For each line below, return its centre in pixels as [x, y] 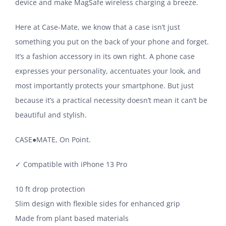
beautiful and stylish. [51, 115]
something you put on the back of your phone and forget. [112, 42]
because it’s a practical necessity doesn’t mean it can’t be [111, 100]
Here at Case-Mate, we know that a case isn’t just [98, 27]
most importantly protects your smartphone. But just [104, 86]
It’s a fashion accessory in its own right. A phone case [105, 56]
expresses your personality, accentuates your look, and [108, 71]
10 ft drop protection [50, 189]
